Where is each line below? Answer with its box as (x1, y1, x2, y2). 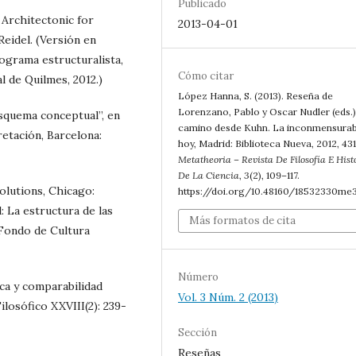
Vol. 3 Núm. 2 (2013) (178, 289, 278, 304)
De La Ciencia (178, 168, 239, 181)
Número (178, 269, 219, 284)
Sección (178, 325, 217, 339)
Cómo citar (178, 68, 234, 83)
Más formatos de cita (189, 213, 296, 227)
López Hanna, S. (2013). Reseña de (178, 89, 333, 102)
